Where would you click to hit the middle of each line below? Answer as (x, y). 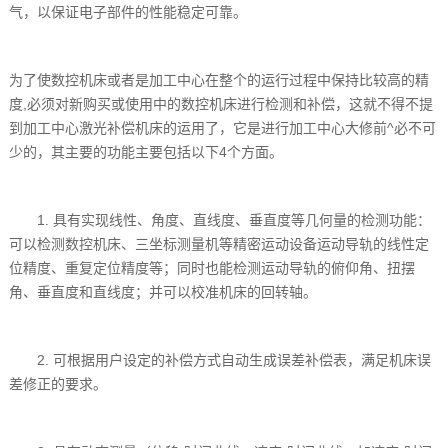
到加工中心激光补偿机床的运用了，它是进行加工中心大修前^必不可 (223, 127)
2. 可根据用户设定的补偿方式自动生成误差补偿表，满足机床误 (220, 359)
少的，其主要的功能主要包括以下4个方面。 (146, 151)
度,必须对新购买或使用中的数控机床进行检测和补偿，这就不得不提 (221, 103)
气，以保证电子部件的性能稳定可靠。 (128, 11)
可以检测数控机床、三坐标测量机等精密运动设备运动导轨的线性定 (219, 243)
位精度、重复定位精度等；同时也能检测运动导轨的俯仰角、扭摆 (212, 267)
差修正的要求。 (58, 383)
